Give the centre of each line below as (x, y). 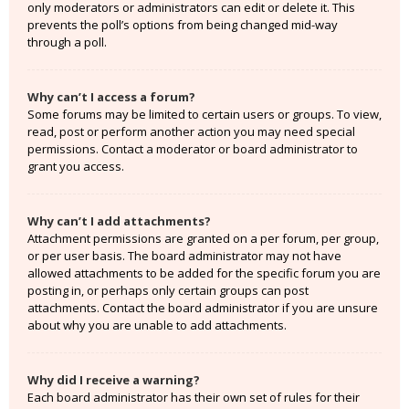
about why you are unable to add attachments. (157, 325)
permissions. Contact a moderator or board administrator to (193, 149)
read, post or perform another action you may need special (191, 131)
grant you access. (76, 166)
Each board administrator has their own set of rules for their (194, 397)
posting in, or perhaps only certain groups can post (168, 290)
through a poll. (67, 42)
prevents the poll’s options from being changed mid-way (183, 25)
